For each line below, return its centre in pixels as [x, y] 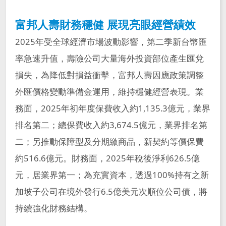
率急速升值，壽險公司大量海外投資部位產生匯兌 [109, 58]
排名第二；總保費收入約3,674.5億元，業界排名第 [111, 125]
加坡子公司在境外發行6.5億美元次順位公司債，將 [111, 191]
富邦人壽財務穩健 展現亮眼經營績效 [110, 24]
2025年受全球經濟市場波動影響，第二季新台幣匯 [111, 41]
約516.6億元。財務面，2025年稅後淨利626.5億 [107, 158]
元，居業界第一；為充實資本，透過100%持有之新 [112, 175]
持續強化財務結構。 [53, 208]
